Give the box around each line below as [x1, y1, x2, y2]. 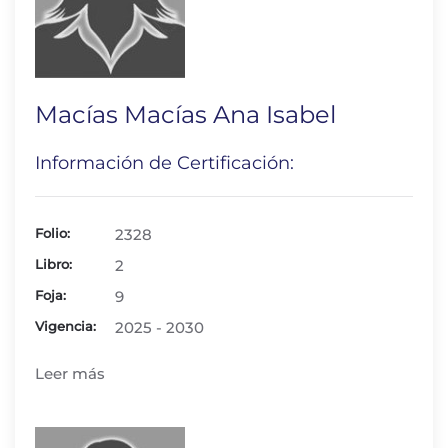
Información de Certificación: [35, 152, 294, 174]
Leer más [35, 364, 105, 383]
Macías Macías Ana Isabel [35, 100, 336, 129]
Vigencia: [35, 318, 96, 334]
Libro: [35, 256, 72, 272]
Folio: [35, 225, 70, 241]
